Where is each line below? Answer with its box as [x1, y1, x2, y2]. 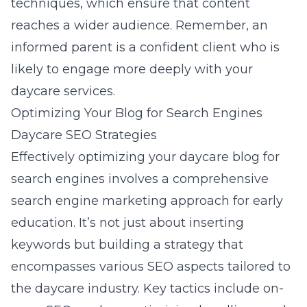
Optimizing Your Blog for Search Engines [11, 106, 262, 121]
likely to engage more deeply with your [11, 62, 253, 77]
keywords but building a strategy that [11, 237, 243, 252]
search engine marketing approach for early [11, 193, 283, 208]
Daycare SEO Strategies [11, 127, 157, 143]
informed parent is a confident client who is [11, 40, 280, 55]
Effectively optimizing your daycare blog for [11, 149, 280, 164]
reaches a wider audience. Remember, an [11, 18, 268, 33]
